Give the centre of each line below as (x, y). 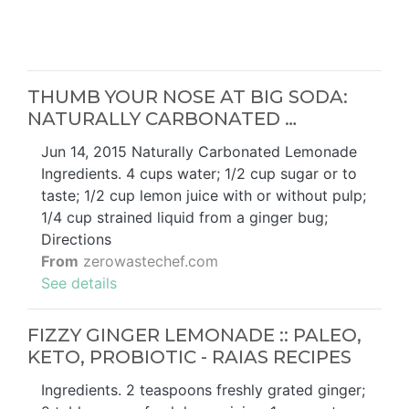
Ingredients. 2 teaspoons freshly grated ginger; (203, 389)
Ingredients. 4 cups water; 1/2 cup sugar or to (199, 173)
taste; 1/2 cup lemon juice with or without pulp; (204, 195)
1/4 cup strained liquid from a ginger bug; (184, 217)
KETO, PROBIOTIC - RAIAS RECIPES (189, 357)
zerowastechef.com (148, 261)
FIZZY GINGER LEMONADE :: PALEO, (194, 335)
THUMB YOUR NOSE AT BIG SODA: (188, 96)
